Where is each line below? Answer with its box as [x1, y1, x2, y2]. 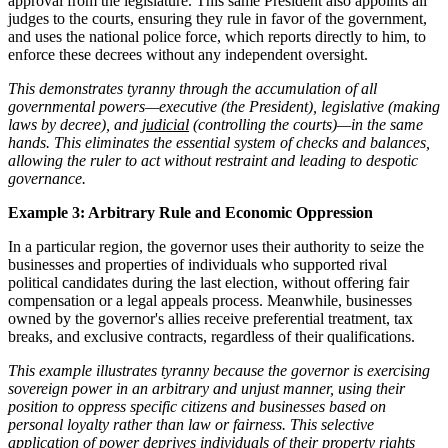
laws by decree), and [8, 115, 142, 133]
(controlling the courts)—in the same [189, 115, 423, 133]
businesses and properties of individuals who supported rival [8, 255, 387, 273]
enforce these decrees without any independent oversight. [8, 45, 368, 63]
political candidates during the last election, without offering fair [8, 273, 409, 291]
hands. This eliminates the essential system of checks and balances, [8, 133, 430, 151]
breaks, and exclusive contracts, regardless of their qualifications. [8, 327, 415, 345]
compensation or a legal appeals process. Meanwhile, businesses [8, 291, 412, 309]
